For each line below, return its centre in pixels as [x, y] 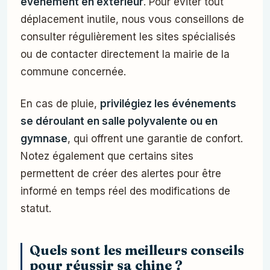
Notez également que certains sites [107, 156]
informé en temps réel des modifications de [125, 191]
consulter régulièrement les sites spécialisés [128, 37]
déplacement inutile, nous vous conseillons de [132, 20]
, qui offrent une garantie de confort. [155, 139]
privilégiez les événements [168, 104]
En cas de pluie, [60, 104]
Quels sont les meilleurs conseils [137, 251]
